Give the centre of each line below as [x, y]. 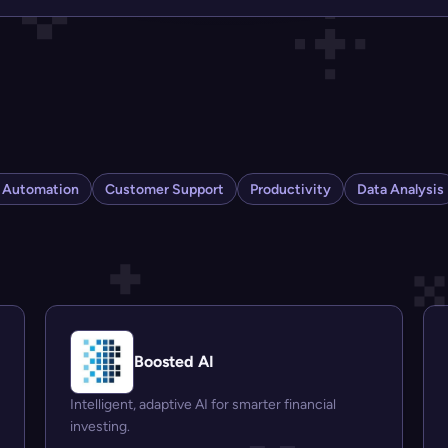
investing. [100, 427]
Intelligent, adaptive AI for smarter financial [203, 405]
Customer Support [164, 189]
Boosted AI [174, 362]
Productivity [290, 189]
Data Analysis [400, 189]
